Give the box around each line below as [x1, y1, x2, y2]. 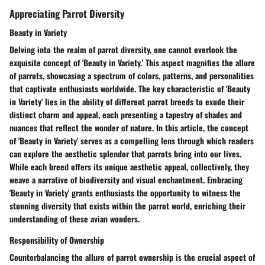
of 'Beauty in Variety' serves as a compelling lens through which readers [9, 134, 254, 147]
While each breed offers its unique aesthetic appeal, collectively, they [9, 160, 249, 173]
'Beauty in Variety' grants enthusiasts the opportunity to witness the [9, 186, 241, 199]
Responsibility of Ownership [9, 233, 104, 246]
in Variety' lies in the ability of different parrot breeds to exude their [9, 95, 244, 108]
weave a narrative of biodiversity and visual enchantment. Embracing [9, 173, 243, 186]
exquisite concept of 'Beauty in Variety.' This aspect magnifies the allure [9, 56, 255, 69]
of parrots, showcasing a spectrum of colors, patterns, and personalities [9, 69, 254, 82]
